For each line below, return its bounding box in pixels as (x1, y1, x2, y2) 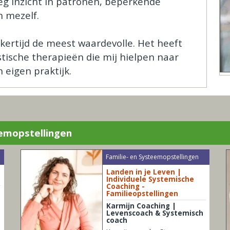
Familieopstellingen (106, 189, 178, 199)
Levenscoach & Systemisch (106, 208, 203, 218)
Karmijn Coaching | (106, 201, 176, 211)
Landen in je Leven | (106, 167, 181, 177)
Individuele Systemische (106, 175, 194, 184)
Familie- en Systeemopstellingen (106, 152, 199, 162)
